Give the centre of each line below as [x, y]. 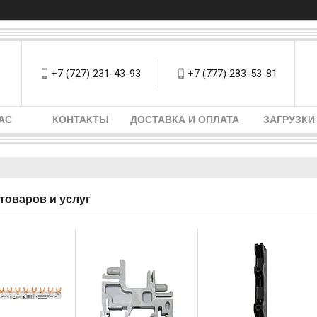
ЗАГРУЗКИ [289, 120]
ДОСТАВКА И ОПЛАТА [185, 120]
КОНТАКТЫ [81, 120]
